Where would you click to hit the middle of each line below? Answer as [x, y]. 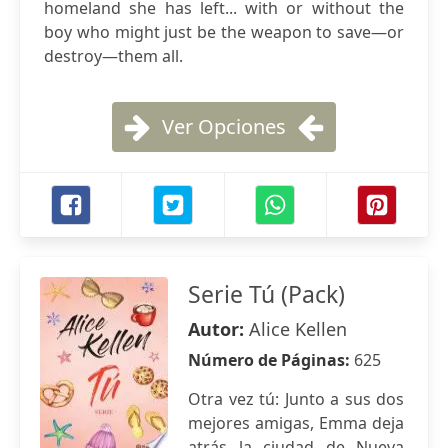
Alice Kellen [298, 329]
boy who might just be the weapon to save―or [224, 32]
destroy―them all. [113, 56]
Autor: [218, 329]
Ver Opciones [224, 126]
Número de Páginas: [271, 360]
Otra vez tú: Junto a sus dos [296, 399]
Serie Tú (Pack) [266, 294]
